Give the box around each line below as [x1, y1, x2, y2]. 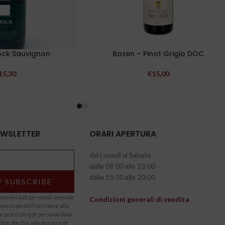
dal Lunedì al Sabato [89, 151, 151, 159]
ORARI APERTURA [89, 128, 156, 140]
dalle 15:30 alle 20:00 [89, 173, 155, 181]
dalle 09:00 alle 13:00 [89, 162, 155, 170]
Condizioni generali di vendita [89, 195, 189, 203]
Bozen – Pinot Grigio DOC [113, 49, 204, 59]
